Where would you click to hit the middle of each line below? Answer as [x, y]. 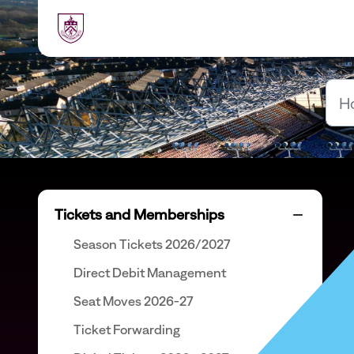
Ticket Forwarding [127, 330]
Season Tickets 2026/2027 [152, 244]
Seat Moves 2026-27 [134, 301]
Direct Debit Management [150, 273]
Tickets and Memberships [139, 215]
